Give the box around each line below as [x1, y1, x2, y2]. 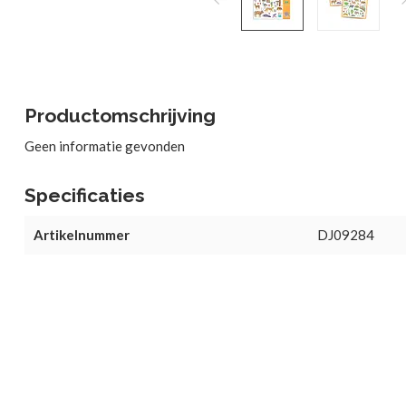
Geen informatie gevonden [24, 138, 185, 154]
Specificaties [24, 184, 145, 207]
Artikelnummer [34, 227, 130, 243]
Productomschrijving [24, 104, 216, 127]
